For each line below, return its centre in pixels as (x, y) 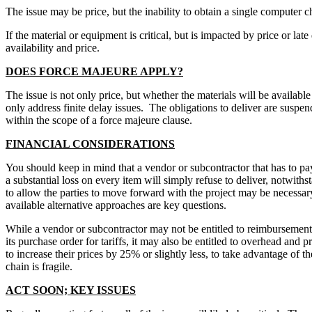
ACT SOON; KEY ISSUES (71, 290)
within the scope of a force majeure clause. (99, 120)
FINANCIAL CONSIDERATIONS (90, 144)
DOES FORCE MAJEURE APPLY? (94, 72)
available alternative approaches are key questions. (116, 205)
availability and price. (53, 48)
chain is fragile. (39, 267)
